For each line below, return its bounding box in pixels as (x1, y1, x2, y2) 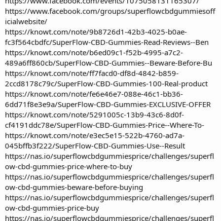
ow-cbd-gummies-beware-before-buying (5, 182, 143, 192)
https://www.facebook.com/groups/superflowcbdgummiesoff (5, 5, 215, 16)
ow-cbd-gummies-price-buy (5, 202, 99, 213)
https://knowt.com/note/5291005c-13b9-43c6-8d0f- (5, 109, 184, 119)
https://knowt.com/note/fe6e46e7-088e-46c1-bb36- (5, 88, 183, 99)
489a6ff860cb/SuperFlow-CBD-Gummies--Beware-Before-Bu (5, 57, 212, 68)
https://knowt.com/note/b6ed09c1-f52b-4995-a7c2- (5, 47, 183, 57)
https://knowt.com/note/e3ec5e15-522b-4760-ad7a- (5, 130, 184, 140)
